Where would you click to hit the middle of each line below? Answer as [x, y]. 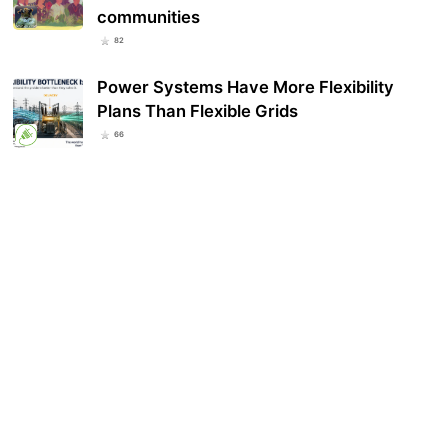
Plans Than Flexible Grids [198, 111]
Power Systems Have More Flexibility [246, 87]
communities [149, 16]
